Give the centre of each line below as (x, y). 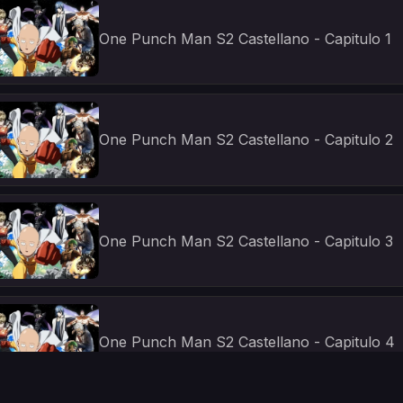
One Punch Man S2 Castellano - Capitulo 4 (247, 342)
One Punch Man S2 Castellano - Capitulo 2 (246, 140)
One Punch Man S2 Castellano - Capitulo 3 (246, 241)
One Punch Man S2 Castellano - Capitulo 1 (245, 38)
